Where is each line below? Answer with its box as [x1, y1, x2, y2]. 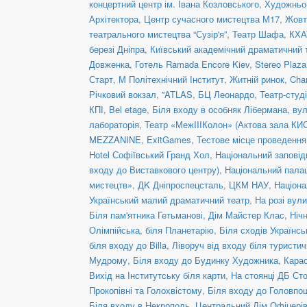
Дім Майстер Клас [208, 208, 284, 221]
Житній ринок [230, 72, 284, 86]
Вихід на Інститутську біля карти [89, 268, 225, 282]
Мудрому [89, 253, 127, 267]
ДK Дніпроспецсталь [138, 177, 223, 191]
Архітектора [89, 12, 138, 25]
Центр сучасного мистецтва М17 [144, 12, 280, 25]
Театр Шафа [232, 27, 284, 40]
